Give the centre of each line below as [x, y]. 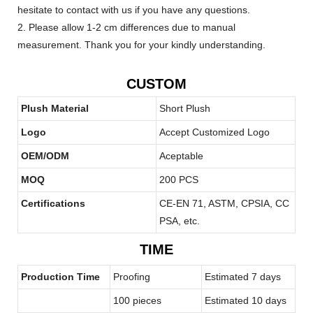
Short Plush [185, 108]
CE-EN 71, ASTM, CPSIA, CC [224, 203]
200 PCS [179, 179]
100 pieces [137, 300]
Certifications [53, 203]
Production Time [60, 276]
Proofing [132, 276]
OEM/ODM [45, 155]
